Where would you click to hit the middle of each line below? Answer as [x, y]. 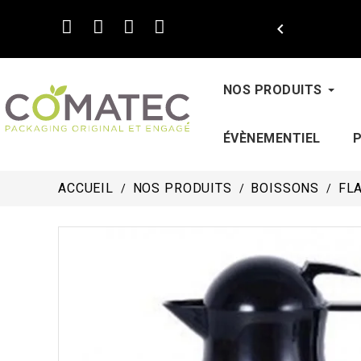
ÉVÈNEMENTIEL [272, 138]
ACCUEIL [86, 188]
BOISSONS [285, 188]
